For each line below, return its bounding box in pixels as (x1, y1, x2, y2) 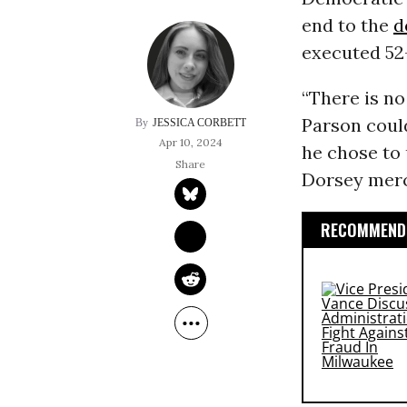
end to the (301, 14, 393, 37)
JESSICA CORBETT (152, 116, 246, 130)
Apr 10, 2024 (158, 135, 223, 150)
